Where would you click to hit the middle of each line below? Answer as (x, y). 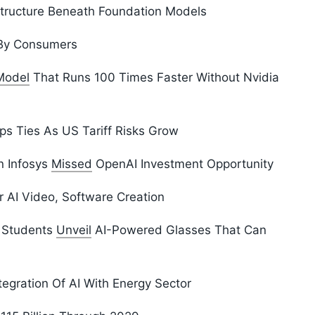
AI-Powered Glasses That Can (179, 230)
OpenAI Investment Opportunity (183, 164)
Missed (72, 164)
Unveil (74, 230)
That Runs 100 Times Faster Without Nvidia (154, 78)
